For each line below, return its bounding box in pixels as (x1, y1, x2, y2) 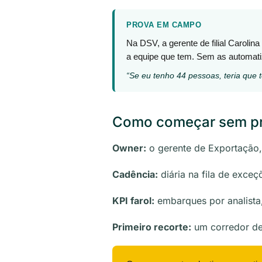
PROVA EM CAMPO (126, 20, 201, 29)
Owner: (112, 142, 146, 154)
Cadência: (112, 168, 158, 180)
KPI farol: (112, 195, 154, 206)
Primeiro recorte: (112, 221, 191, 233)
